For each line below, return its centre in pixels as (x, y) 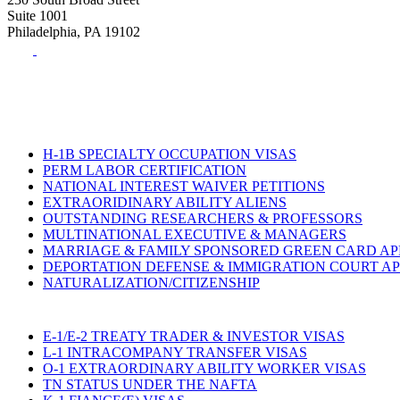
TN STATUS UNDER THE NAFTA (150, 384)
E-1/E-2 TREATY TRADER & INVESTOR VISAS (194, 336)
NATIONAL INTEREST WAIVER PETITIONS (184, 186)
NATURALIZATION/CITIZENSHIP (151, 282)
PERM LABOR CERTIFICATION (145, 170)
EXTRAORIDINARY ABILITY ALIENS (165, 202)
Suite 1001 (37, 15)
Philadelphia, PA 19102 (74, 31)
